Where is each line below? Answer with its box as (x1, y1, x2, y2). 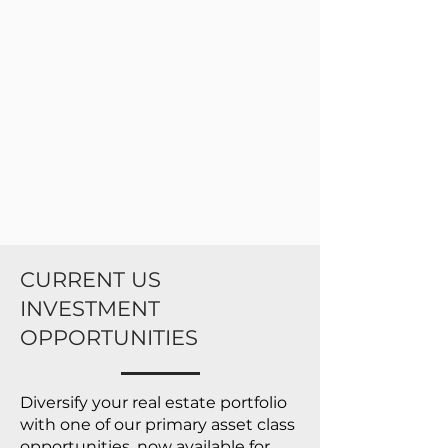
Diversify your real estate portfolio (20, 393, 287, 412)
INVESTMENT (20, 296, 160, 321)
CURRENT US (20, 267, 161, 292)
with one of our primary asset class (20, 415, 295, 434)
